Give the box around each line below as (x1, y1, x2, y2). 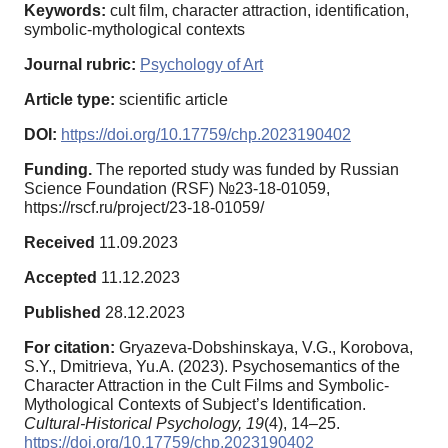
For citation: (24, 338, 115, 356)
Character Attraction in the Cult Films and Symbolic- (24, 376, 389, 394)
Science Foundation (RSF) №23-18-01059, (24, 179, 330, 197)
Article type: (24, 90, 115, 108)
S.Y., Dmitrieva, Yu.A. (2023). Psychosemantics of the (24, 357, 400, 375)
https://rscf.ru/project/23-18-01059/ (24, 198, 264, 216)
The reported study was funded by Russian (92, 160, 399, 178)
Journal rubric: (24, 55, 136, 73)
